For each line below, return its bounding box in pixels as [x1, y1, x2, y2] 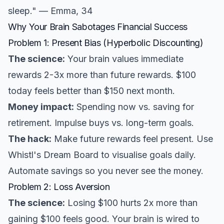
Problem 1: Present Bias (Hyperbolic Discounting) [8, 37, 203, 48]
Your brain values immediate [65, 53, 183, 64]
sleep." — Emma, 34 [8, 5, 92, 16]
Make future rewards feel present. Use [51, 133, 213, 144]
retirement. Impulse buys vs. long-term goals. [8, 117, 194, 128]
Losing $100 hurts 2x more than [65, 197, 197, 208]
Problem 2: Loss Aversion [8, 181, 110, 192]
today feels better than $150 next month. [8, 85, 175, 96]
